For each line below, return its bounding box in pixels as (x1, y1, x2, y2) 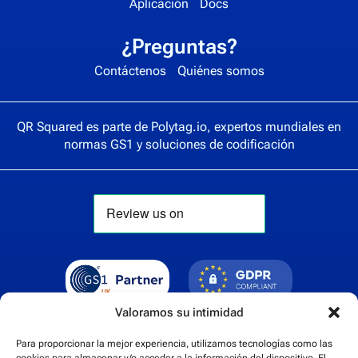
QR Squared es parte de (17, 118, 151, 134)
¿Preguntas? (121, 34, 237, 58)
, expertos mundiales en (207, 118, 341, 134)
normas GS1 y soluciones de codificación (63, 136, 295, 152)
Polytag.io (151, 118, 207, 134)
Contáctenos (93, 62, 166, 78)
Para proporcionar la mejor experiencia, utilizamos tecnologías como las (16, 338, 332, 349)
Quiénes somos (177, 62, 265, 78)
